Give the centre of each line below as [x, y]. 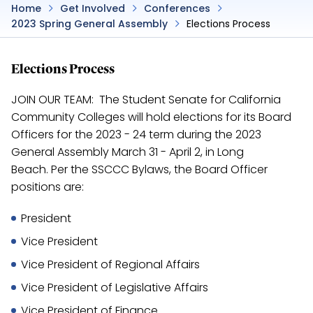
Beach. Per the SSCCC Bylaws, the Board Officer [139, 169]
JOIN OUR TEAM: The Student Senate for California [146, 100]
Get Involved [93, 8]
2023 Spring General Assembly [89, 24]
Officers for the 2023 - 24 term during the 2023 [136, 134]
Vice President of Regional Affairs [110, 264]
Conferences [177, 8]
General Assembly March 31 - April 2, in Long [128, 152]
